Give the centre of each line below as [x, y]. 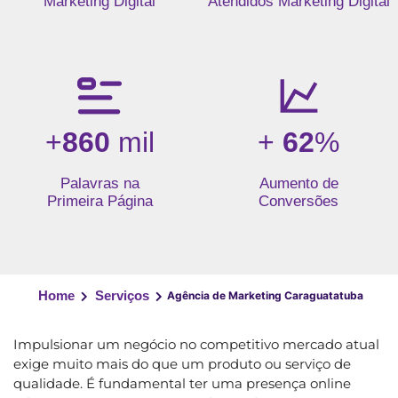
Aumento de [298, 183]
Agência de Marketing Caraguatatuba [265, 295]
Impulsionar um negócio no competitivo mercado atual [196, 344]
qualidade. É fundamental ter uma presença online [182, 383]
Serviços [122, 295]
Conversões [298, 201]
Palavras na [99, 183]
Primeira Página [99, 201]
